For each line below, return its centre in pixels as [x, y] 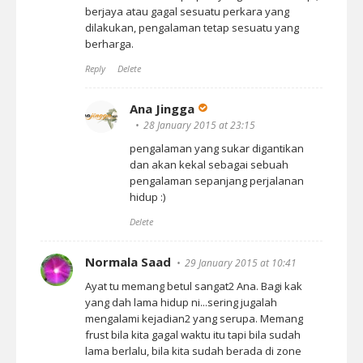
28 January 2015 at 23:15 [199, 125]
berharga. [109, 44]
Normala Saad [128, 262]
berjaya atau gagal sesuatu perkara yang [187, 11]
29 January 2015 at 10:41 [241, 263]
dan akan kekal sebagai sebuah [209, 164]
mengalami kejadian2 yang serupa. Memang [194, 318]
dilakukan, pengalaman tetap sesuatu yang [192, 28]
